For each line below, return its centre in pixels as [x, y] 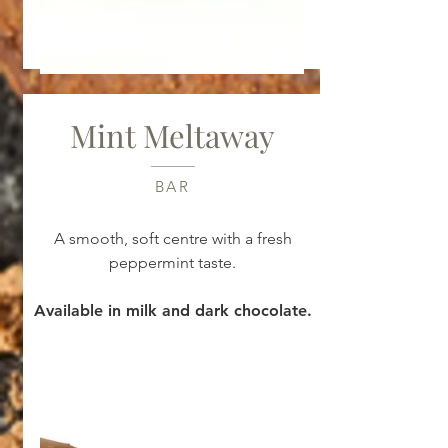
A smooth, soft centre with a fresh [172, 238]
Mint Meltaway [172, 135]
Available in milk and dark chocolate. [172, 310]
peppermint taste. [172, 262]
